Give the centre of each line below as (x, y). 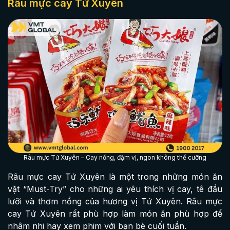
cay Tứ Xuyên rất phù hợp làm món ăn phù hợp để (115, 213)
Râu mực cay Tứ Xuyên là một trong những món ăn (115, 176)
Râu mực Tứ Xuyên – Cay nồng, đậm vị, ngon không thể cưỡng (115, 157)
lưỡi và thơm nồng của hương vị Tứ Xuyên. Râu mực (115, 201)
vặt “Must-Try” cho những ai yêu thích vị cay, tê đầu (115, 189)
